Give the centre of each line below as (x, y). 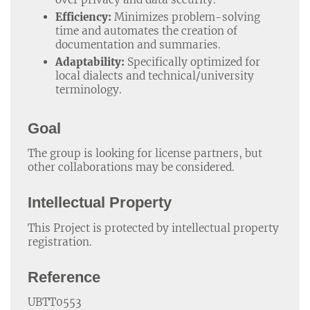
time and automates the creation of (146, 30)
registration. (60, 241)
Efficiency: (83, 17)
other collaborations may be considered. (131, 167)
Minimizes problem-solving (186, 17)
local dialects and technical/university (155, 75)
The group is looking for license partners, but (145, 154)
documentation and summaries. (138, 44)
